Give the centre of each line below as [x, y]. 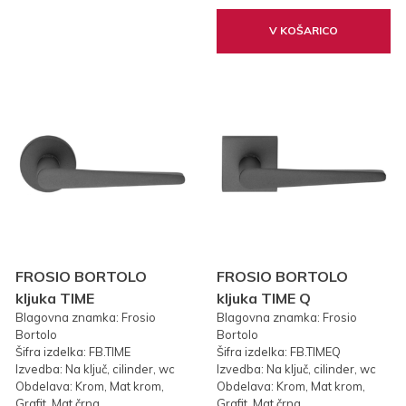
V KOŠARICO [304, 31]
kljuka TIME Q [264, 299]
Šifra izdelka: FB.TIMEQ [279, 352]
